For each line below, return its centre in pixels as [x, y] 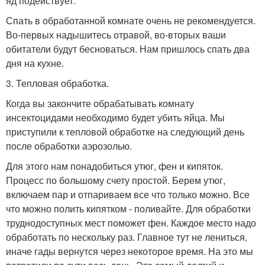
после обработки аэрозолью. [69, 146]
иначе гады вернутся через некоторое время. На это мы [130, 251]
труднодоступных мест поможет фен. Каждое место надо [131, 222]
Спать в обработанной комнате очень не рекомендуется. [131, 20]
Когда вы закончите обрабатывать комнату [100, 103]
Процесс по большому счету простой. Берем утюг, [116, 180]
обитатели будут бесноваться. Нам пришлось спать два [128, 49]
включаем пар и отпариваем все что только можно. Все [128, 194]
